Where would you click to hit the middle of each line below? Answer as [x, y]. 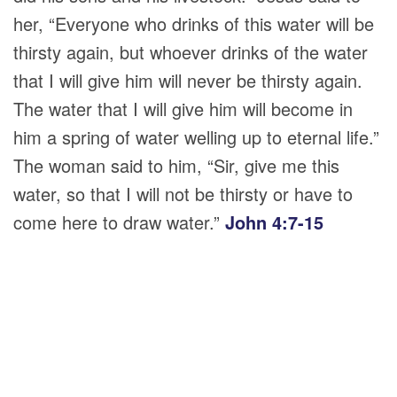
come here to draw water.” [119, 222]
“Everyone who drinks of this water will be [211, 23]
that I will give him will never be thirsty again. [188, 80]
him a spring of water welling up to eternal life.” [196, 137]
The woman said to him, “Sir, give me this [176, 165]
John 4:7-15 [274, 222]
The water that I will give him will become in [183, 109]
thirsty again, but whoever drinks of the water [191, 52]
